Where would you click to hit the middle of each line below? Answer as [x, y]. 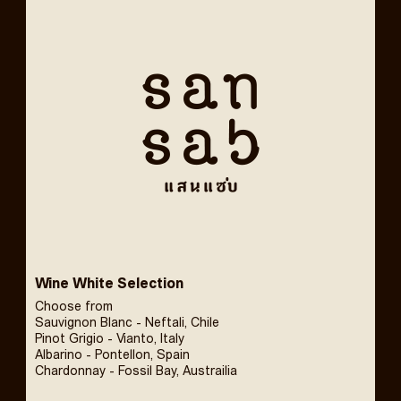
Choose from [73, 307]
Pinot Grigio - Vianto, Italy [109, 340]
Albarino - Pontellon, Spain [112, 356]
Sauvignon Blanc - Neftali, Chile [127, 324]
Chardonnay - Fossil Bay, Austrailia [136, 372]
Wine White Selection [109, 285]
